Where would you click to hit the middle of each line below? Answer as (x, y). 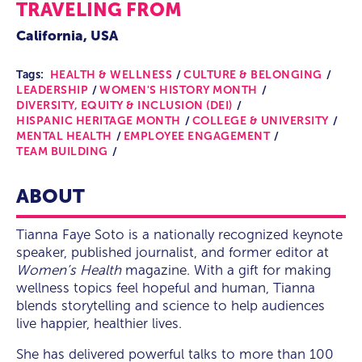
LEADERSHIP (52, 90)
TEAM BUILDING (62, 151)
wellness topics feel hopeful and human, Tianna (166, 288)
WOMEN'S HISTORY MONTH (179, 90)
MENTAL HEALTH (64, 136)
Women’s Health (69, 270)
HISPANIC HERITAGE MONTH (99, 120)
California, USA (67, 35)
